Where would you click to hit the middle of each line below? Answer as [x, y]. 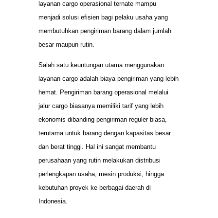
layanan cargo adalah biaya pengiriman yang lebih [109, 79]
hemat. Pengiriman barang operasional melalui [103, 92]
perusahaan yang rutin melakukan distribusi [100, 161]
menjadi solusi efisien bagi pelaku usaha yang [103, 17]
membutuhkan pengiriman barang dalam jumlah [105, 31]
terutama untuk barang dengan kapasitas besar [105, 133]
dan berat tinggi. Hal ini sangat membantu [97, 147]
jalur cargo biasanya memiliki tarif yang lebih [101, 106]
